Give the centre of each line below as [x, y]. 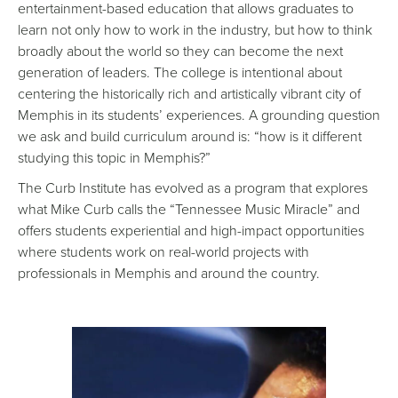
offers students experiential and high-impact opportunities [191, 231]
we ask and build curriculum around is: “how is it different [190, 136]
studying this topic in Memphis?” [114, 158]
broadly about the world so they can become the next [180, 51]
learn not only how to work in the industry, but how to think [195, 30]
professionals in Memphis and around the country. [171, 273]
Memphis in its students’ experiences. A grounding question [199, 115]
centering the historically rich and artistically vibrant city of [189, 94]
